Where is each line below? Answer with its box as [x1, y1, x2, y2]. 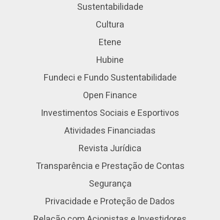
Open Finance [83, 89, 137, 102]
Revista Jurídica [79, 142, 141, 155]
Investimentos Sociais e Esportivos [41, 107, 179, 120]
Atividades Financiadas [64, 124, 156, 137]
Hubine [96, 54, 124, 67]
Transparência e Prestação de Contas [35, 160, 185, 173]
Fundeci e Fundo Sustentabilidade [43, 71, 177, 84]
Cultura [96, 18, 124, 31]
